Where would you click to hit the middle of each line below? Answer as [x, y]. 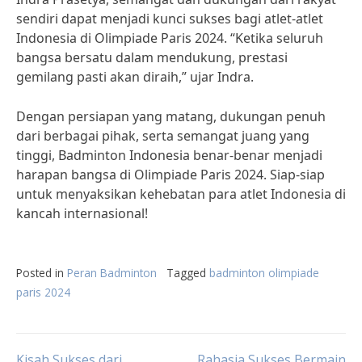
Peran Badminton [112, 273]
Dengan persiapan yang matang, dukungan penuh [171, 116]
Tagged [188, 273]
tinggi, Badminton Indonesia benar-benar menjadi [169, 155]
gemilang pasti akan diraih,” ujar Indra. [135, 77]
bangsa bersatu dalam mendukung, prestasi [152, 57]
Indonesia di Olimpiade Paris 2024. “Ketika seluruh [170, 38]
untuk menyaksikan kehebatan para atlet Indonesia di [181, 194]
